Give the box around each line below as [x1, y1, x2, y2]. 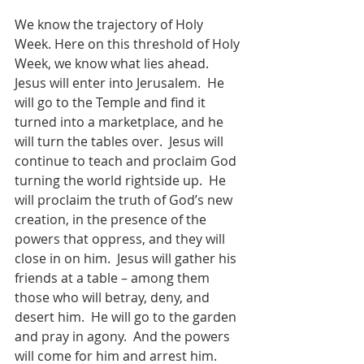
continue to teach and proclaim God [15, 151, 240, 170]
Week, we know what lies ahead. [15, 54, 215, 72]
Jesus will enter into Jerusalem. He [15, 73, 227, 92]
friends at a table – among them [15, 268, 213, 287]
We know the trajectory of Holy [15, 15, 206, 33]
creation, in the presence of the [15, 210, 210, 228]
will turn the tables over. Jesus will [15, 132, 227, 150]
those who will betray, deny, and [15, 288, 213, 306]
